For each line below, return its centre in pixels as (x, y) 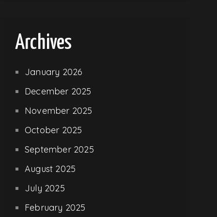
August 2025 (50, 169)
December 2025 (58, 91)
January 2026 (54, 72)
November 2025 (59, 110)
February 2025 (55, 207)
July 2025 (45, 188)
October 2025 (54, 130)
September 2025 (59, 149)
